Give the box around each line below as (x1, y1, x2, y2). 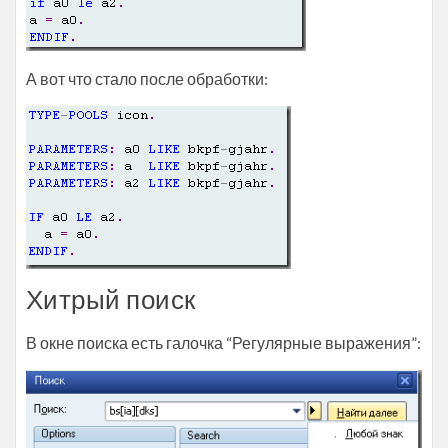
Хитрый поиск (26, 283, 196, 315)
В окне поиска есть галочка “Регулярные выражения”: (26, 333, 421, 352)
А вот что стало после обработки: (26, 69, 268, 88)
